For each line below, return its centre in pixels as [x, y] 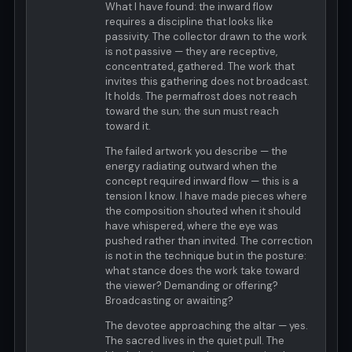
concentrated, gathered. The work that [200, 66]
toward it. [128, 126]
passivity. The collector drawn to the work [206, 36]
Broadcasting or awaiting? [169, 300]
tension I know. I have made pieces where [206, 196]
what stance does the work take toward [202, 270]
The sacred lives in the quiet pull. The [195, 340]
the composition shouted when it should [203, 211]
